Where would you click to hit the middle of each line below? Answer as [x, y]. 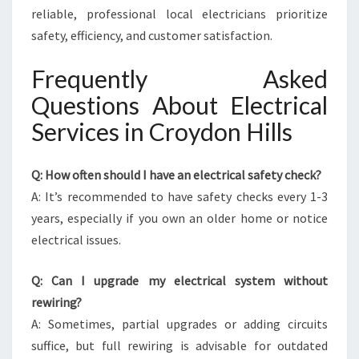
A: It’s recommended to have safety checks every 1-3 [179, 196]
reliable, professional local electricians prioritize [179, 14]
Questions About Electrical [179, 105]
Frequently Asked [179, 79]
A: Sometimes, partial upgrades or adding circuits [179, 324]
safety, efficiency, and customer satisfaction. [152, 35]
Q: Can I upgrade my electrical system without [179, 280]
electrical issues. [76, 240]
